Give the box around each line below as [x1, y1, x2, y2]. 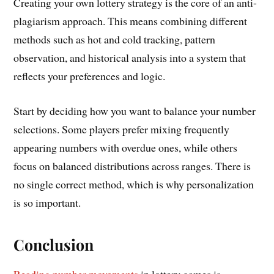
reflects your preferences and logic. [13, 68, 166, 84]
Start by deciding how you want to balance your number [13, 103, 256, 118]
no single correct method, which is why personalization [13, 176, 254, 191]
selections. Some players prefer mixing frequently [13, 121, 230, 136]
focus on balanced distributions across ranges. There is [13, 158, 251, 173]
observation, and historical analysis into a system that [13, 50, 246, 65]
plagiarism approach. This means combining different [13, 13, 248, 29]
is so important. [13, 194, 81, 210]
